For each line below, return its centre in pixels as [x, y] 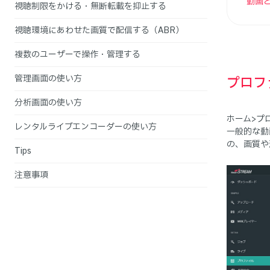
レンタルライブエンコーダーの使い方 [86, 127]
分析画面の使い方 [48, 103]
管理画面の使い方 [48, 79]
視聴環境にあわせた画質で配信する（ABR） [99, 30]
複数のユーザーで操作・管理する [77, 55]
